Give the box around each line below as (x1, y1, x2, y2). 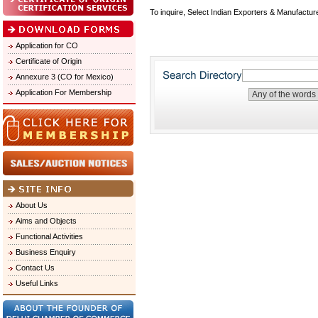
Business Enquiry (16, 248, 76, 256)
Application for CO (16, 41, 78, 50)
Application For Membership (16, 88, 111, 97)
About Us (16, 201, 48, 209)
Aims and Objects (16, 216, 77, 225)
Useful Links (16, 279, 58, 287)
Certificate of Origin (16, 57, 82, 65)
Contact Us (16, 263, 55, 272)
